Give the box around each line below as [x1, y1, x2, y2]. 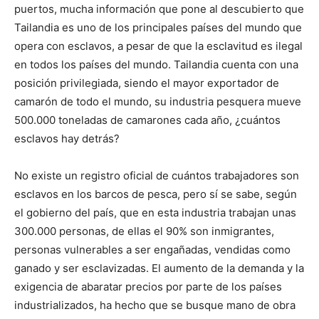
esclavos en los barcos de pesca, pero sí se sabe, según [14, 187, 297, 201]
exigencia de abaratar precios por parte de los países [14, 280, 282, 293]
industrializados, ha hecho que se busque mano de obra [14, 298, 296, 312]
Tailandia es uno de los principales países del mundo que [14, 21, 302, 34]
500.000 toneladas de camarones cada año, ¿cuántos [14, 113, 281, 127]
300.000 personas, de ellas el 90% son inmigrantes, [14, 224, 274, 238]
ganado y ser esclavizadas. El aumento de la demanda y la [14, 261, 304, 275]
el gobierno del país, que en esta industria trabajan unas [14, 206, 296, 219]
